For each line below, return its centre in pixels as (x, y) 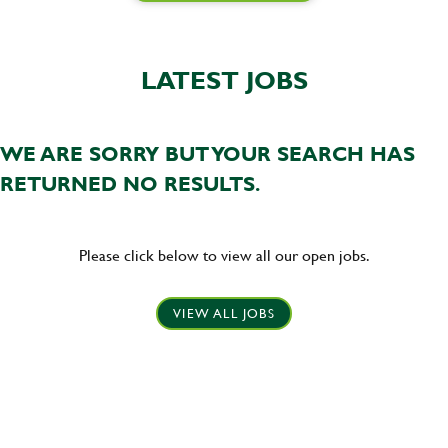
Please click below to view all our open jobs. (224, 254)
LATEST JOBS (224, 80)
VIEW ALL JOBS (224, 313)
